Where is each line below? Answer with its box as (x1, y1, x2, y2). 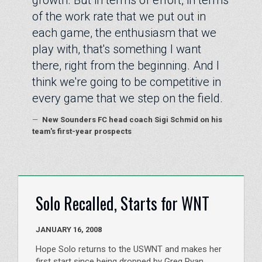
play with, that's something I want (32, 42, 201, 56)
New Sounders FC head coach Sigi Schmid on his (40, 115, 222, 124)
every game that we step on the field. (32, 91, 223, 105)
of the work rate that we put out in (32, 9, 206, 23)
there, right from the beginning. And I (32, 58, 219, 73)
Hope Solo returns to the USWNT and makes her (36, 244, 222, 254)
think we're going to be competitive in (32, 74, 221, 89)
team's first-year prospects (32, 126, 132, 136)
